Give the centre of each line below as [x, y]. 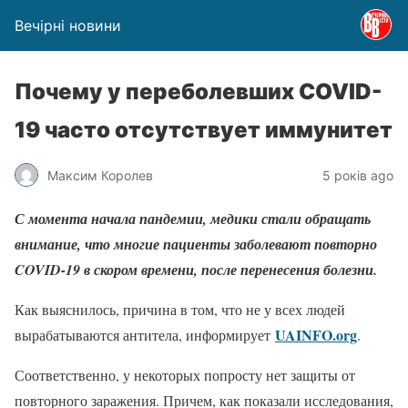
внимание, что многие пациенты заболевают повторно [196, 244]
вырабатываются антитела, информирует [145, 335]
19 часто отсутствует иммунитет [204, 130]
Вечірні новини [68, 25]
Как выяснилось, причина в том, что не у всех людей [180, 309]
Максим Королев [100, 175]
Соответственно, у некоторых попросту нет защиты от [185, 375]
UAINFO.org [316, 335]
